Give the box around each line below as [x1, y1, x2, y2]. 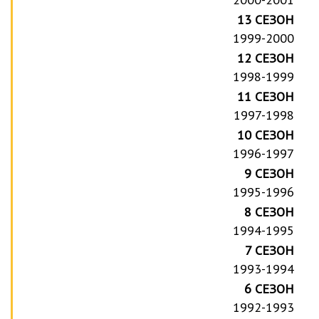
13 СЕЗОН [237, 11, 295, 28]
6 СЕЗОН [244, 280, 295, 297]
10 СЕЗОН [237, 126, 295, 143]
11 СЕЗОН [237, 88, 295, 105]
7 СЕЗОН [245, 241, 295, 258]
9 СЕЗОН [244, 164, 295, 182]
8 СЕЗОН [244, 203, 295, 220]
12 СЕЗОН [237, 49, 295, 66]
